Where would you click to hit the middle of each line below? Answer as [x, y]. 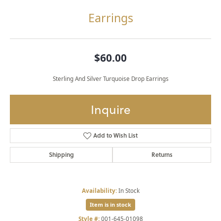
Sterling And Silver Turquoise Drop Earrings [110, 79]
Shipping [61, 155]
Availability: [99, 191]
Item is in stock [110, 205]
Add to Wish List [116, 136]
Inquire [110, 110]
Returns [162, 155]
